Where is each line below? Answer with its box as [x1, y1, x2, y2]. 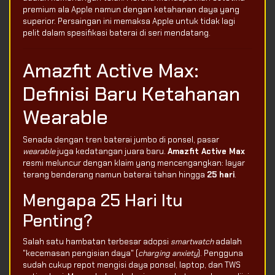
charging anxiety [138, 248, 198, 259]
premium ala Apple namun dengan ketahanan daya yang [23, 4, 239, 15]
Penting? [23, 209, 93, 233]
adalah [214, 236, 242, 247]
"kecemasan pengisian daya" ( [23, 248, 138, 259]
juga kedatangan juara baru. [55, 146, 168, 157]
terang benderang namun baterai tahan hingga [23, 169, 207, 180]
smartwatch [171, 236, 214, 247]
